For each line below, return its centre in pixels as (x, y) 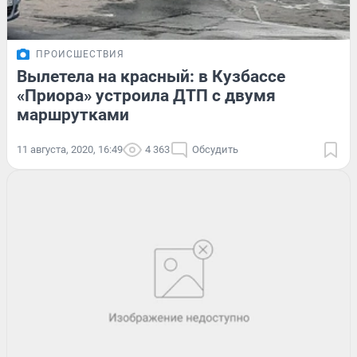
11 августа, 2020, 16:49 (70, 149)
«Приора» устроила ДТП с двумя (146, 95)
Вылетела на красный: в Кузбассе (151, 76)
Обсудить (215, 149)
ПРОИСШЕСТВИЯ (80, 54)
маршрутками (73, 114)
